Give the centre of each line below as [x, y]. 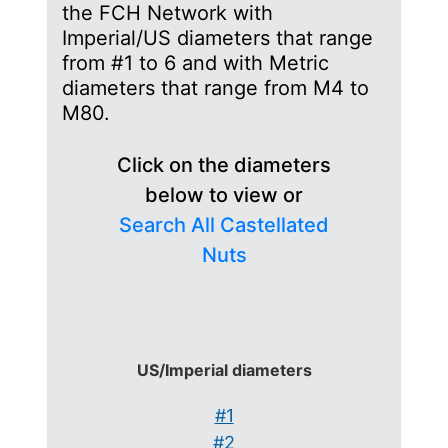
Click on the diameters [224, 165]
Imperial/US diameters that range [217, 38]
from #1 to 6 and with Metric [195, 63]
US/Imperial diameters [224, 370]
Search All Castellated [224, 225]
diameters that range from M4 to [215, 88]
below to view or [224, 195]
